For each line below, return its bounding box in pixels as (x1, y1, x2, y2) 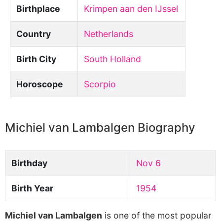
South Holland (84, 54, 141, 64)
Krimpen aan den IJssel (84, 3, 178, 14)
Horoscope (16, 79, 63, 89)
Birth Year (11, 183, 53, 193)
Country (16, 29, 51, 39)
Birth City (16, 54, 56, 64)
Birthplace (16, 3, 60, 14)
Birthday (11, 158, 47, 168)
